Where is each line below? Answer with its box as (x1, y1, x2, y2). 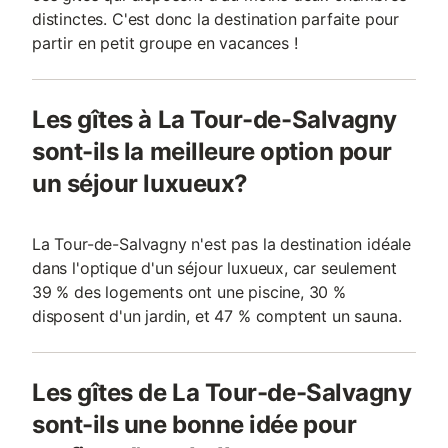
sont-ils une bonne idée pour (32, 410, 357, 439)
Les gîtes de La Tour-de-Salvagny (32, 378, 412, 407)
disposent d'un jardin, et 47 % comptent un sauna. (32, 306, 402, 326)
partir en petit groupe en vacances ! (32, 33, 298, 53)
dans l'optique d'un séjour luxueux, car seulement (32, 258, 397, 278)
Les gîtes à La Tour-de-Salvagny (32, 105, 397, 134)
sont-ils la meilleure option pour (32, 137, 392, 166)
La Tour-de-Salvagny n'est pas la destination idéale (32, 234, 412, 254)
